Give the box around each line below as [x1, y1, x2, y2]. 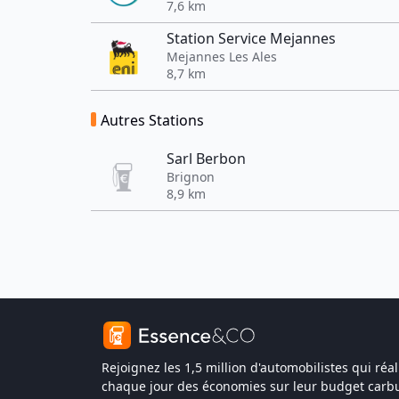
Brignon [167, 168, 215, 185]
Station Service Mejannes [167, 28, 336, 48]
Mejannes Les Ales [167, 48, 277, 65]
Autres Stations [101, 110, 204, 130]
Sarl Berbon [167, 149, 246, 168]
